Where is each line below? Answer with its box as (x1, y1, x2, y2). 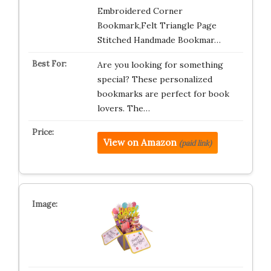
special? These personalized (97, 74, 212, 85)
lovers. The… (97, 103, 150, 114)
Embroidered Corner (97, 5, 183, 17)
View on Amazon (103, 137, 177, 149)
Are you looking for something (97, 59, 223, 71)
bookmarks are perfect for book (97, 88, 229, 100)
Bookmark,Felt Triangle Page (97, 20, 217, 31)
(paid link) (178, 139, 212, 148)
